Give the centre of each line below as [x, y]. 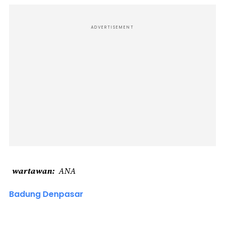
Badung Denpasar [46, 194]
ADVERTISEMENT [113, 27]
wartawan [32, 171]
